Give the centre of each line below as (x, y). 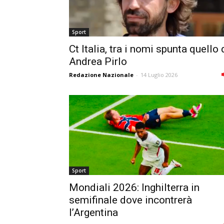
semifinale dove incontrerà (130, 200)
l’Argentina (93, 212)
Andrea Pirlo (98, 61)
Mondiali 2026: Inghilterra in (134, 187)
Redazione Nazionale (101, 74)
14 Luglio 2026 (159, 74)
